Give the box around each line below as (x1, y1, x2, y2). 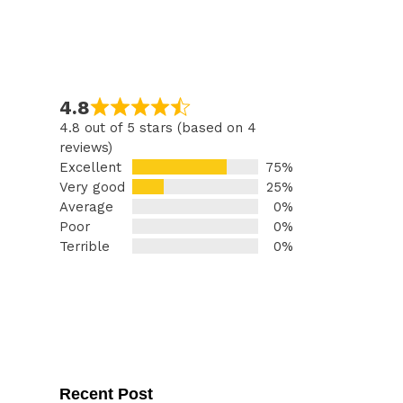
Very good (59, 178, 125, 195)
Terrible (59, 237, 110, 255)
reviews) (59, 139, 112, 156)
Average (59, 198, 113, 215)
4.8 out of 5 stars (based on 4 (59, 119, 256, 136)
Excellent (59, 158, 121, 175)
